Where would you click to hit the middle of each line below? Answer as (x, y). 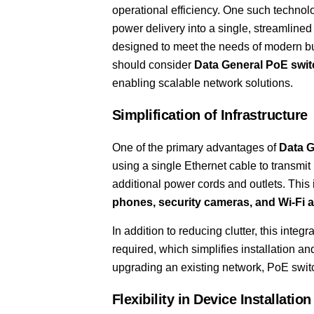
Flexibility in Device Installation (211, 300)
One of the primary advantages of (195, 148)
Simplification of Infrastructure (210, 115)
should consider (153, 64)
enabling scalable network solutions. (202, 83)
